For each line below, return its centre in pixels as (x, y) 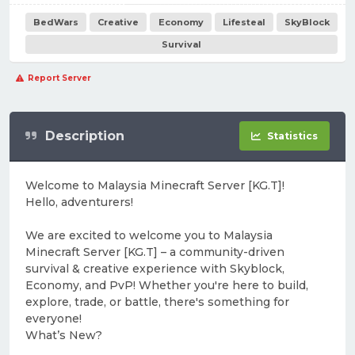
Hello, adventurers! (79, 202)
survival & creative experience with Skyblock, (155, 269)
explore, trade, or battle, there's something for (157, 302)
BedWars (56, 22)
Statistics (292, 136)
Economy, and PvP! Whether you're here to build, (167, 285)
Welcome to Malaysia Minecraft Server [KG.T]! (155, 185)
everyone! (53, 319)
